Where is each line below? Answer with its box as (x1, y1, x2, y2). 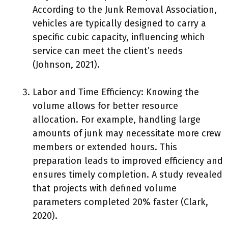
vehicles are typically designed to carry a (33, 18, 206, 29)
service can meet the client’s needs (33, 45, 183, 56)
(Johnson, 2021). (33, 59, 100, 70)
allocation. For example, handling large (33, 114, 201, 125)
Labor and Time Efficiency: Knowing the (33, 87, 199, 98)
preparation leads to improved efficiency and (33, 155, 223, 166)
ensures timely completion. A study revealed (33, 169, 222, 180)
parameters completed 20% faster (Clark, (33, 196, 208, 208)
